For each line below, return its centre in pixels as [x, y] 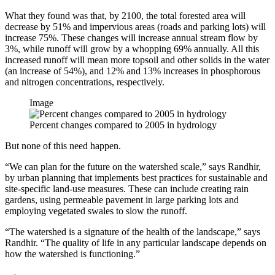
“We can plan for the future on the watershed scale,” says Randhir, [133, 166]
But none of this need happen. [63, 145]
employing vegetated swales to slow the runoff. [96, 211]
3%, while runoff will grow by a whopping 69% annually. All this [132, 48]
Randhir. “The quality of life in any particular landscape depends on [136, 242]
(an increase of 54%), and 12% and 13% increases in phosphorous [133, 71]
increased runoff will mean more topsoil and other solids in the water [137, 60]
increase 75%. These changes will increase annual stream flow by [131, 37]
